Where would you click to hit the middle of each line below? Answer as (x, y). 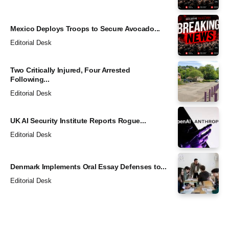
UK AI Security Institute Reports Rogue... (78, 121)
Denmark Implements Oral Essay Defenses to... (88, 167)
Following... (30, 79)
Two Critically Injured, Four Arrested (70, 70)
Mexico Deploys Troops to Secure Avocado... (85, 29)
